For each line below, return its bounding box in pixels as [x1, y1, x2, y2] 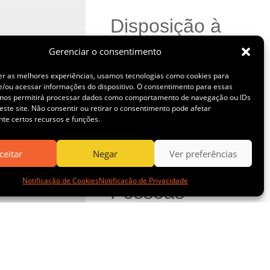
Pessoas [110, 181, 184, 203]
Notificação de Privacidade [99, 175, 189, 186]
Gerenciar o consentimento [49, 45, 162, 57]
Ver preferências [169, 147, 237, 160]
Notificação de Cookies [22, 175, 99, 186]
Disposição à [110, 14, 221, 37]
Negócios [110, 93, 191, 115]
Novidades [110, 137, 202, 159]
